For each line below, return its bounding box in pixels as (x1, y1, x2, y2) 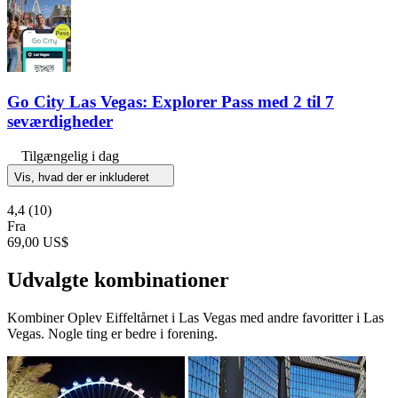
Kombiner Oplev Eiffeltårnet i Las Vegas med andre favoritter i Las (7, 309, 384, 325)
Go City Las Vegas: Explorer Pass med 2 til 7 (7, 92, 334, 112)
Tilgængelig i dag (21, 147, 119, 163)
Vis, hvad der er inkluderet (14, 170, 153, 184)
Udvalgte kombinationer (7, 267, 229, 291)
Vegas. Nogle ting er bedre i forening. (7, 325, 218, 341)
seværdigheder (7, 112, 113, 131)
